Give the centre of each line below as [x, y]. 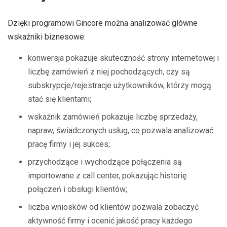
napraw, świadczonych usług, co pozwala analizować [121, 130]
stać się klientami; [60, 99]
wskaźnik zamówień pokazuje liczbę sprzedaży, [113, 117]
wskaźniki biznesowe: [47, 37]
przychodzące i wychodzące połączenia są [105, 162]
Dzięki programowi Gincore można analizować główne [103, 23]
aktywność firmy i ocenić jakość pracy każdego [110, 221]
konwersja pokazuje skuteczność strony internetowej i [123, 58]
